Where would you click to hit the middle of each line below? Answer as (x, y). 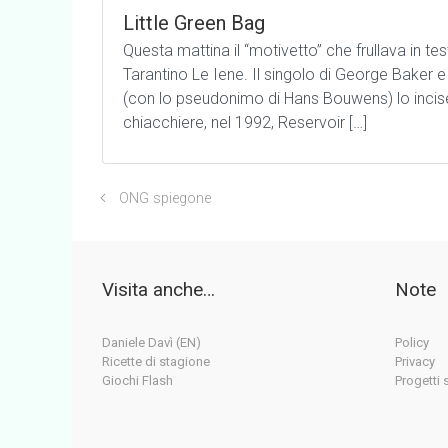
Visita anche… (158, 289)
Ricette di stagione (156, 362)
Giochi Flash (137, 381)
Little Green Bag (194, 23)
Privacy (414, 362)
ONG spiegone (164, 198)
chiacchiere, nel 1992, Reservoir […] (245, 122)
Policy (411, 343)
